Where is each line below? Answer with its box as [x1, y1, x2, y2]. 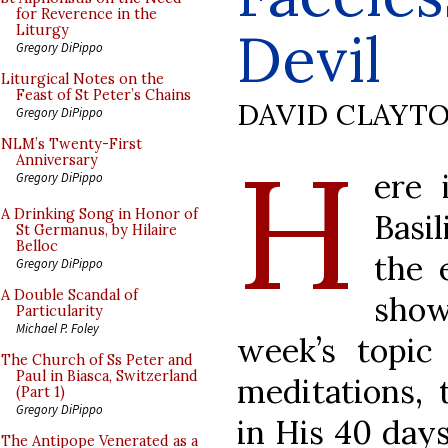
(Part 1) [16, 383, 65, 401]
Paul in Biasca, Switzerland [16, 367, 198, 385]
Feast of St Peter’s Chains [16, 86, 191, 104]
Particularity [16, 302, 103, 320]
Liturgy [16, 21, 69, 39]
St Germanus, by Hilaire [16, 221, 177, 239]
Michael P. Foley [16, 320, 99, 336]
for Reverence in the [16, 5, 157, 23]
